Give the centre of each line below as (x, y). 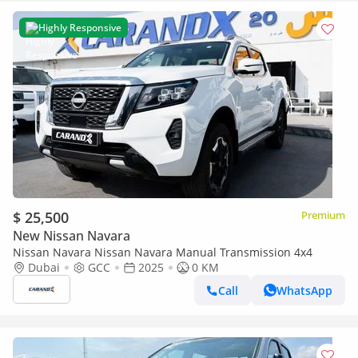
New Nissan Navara (72, 236)
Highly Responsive (80, 28)
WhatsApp (304, 290)
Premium (323, 215)
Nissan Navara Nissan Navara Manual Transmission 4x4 (163, 252)
